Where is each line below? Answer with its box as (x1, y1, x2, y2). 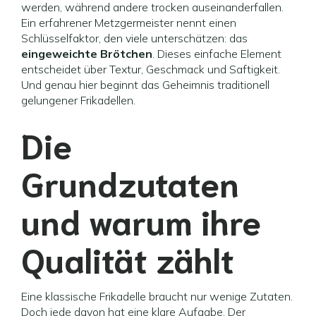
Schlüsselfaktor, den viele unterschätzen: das (21, 31, 248, 45)
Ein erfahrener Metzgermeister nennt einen (21, 16, 236, 30)
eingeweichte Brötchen (21, 47, 152, 61)
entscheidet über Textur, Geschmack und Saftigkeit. (21, 62, 280, 76)
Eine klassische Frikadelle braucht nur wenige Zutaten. (21, 289, 293, 303)
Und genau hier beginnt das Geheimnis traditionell (21, 78, 269, 92)
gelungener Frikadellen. (21, 93, 135, 107)
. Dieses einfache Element (152, 47, 281, 61)
